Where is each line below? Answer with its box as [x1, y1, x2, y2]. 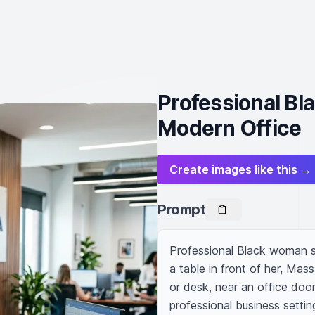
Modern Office [157, 115, 302, 141]
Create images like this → [169, 162, 311, 176]
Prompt [157, 201, 205, 218]
